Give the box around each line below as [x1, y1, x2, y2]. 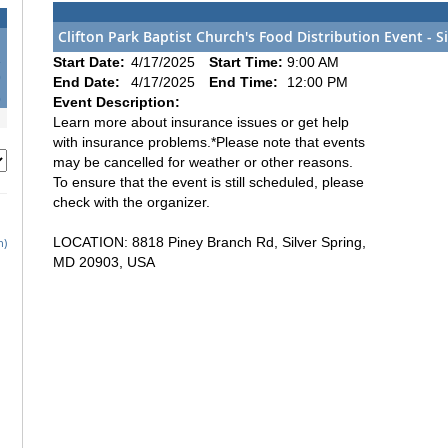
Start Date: [53, 53, 129, 70]
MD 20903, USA [53, 253, 155, 270]
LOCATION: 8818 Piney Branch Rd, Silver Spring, [53, 233, 366, 250]
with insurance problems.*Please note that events [53, 133, 365, 150]
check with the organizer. [53, 193, 210, 210]
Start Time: [209, 53, 287, 70]
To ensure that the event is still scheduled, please [53, 173, 364, 190]
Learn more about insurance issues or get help [53, 113, 349, 130]
